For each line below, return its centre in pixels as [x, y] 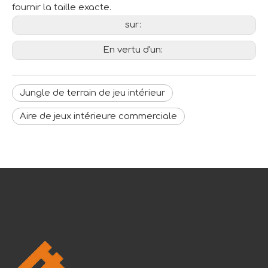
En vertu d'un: [134, 50]
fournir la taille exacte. [62, 7]
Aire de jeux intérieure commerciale [98, 116]
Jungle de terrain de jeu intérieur [92, 93]
